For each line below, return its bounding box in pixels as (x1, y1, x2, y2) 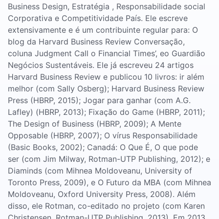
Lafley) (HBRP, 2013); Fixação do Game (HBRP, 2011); (8, 107, 205, 117)
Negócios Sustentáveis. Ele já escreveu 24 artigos (8, 60, 194, 70)
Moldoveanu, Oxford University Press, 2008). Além (8, 189, 196, 199)
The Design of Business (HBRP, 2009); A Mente (8, 119, 181, 129)
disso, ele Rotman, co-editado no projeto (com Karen (8, 201, 205, 211)
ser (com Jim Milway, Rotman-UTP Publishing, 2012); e (8, 154, 210, 164)
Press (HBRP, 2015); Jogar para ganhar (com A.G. (8, 95, 191, 105)
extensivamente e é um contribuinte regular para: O (8, 25, 198, 35)
